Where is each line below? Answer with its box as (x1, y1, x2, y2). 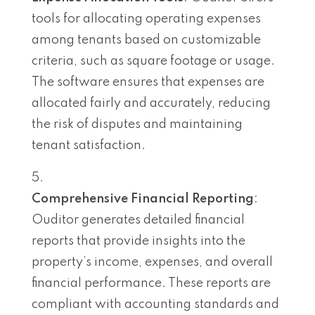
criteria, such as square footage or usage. (32, 54, 275, 67)
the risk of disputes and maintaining (32, 117, 243, 131)
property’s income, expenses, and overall (32, 255, 273, 269)
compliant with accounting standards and (32, 297, 279, 311)
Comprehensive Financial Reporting (32, 192, 254, 205)
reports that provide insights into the (32, 234, 245, 247)
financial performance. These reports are (32, 276, 271, 290)
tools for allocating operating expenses (32, 12, 261, 25)
